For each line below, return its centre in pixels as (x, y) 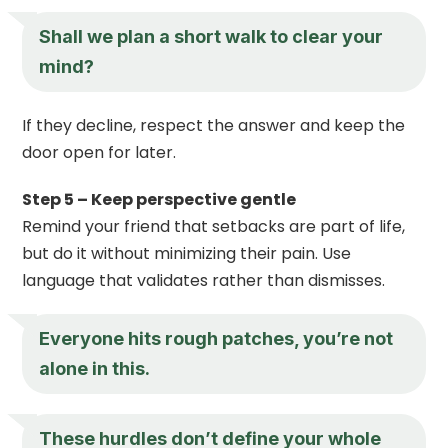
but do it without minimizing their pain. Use (187, 253)
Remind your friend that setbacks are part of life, (214, 226)
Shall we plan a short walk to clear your (211, 36)
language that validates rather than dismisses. (204, 280)
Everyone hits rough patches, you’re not (216, 338)
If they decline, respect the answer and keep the (214, 125)
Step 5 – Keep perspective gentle (159, 199)
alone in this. (95, 368)
